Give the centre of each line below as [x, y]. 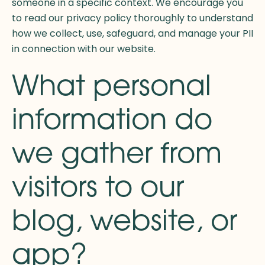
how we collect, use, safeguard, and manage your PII [132, 34]
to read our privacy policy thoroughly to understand [132, 18]
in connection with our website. [84, 49]
